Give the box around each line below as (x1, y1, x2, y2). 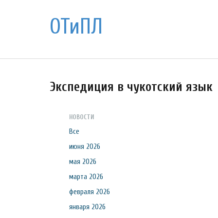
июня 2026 (69, 142, 100, 151)
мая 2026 (69, 157, 96, 166)
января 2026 (69, 202, 106, 211)
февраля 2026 (69, 187, 110, 196)
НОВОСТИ (69, 113, 94, 121)
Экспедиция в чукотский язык (50, 79, 213, 94)
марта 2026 (69, 172, 103, 181)
